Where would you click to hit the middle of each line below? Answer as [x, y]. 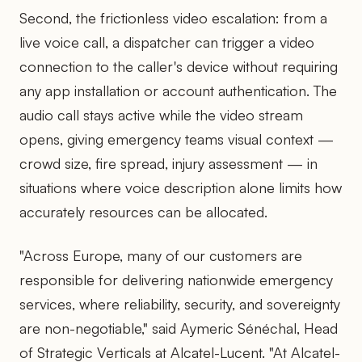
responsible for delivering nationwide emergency [176, 279]
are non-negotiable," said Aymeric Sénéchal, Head [179, 328]
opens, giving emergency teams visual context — [177, 139]
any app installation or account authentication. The [178, 90]
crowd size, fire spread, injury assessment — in [168, 163]
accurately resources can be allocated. [143, 211]
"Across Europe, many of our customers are [161, 255]
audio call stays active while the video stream [161, 114]
